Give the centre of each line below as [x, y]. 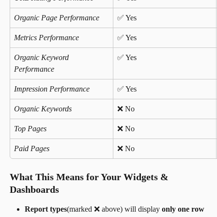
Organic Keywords [43, 109]
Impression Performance [52, 89]
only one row [184, 209]
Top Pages [30, 129]
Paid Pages [32, 149]
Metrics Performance [46, 38]
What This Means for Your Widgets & [90, 177]
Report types [46, 209]
